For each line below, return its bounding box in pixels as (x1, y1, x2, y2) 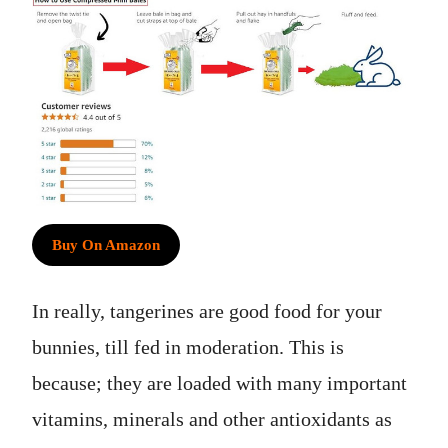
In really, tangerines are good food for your (32, 299, 382, 322)
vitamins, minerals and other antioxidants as (32, 407, 392, 430)
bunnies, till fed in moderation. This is (32, 335, 344, 358)
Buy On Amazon (52, 237, 160, 254)
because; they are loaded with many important (32, 371, 407, 394)
